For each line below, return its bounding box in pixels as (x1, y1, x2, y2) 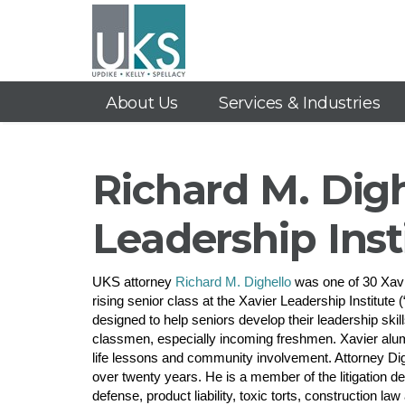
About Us (106, 93, 178, 113)
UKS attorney (92, 274, 175, 289)
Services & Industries (219, 93, 381, 113)
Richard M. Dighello (175, 274, 291, 289)
